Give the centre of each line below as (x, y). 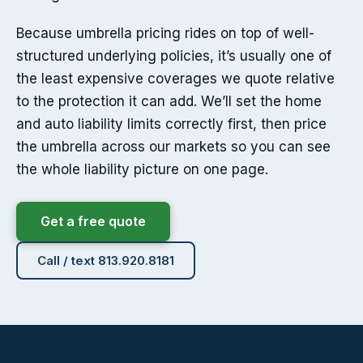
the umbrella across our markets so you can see (173, 147)
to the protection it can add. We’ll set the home (169, 102)
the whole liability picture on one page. (142, 170)
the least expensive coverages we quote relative (175, 79)
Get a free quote (93, 222)
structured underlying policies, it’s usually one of (174, 56)
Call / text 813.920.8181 (106, 261)
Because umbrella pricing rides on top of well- (165, 34)
